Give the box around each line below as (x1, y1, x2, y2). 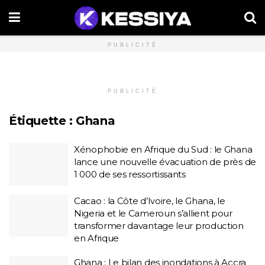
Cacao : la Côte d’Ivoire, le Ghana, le (74, 195, 225, 206)
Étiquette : (9, 114, 76, 128)
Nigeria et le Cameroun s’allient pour (74, 207, 232, 219)
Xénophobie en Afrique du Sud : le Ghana (74, 144, 253, 155)
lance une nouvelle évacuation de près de (74, 156, 256, 167)
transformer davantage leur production (74, 219, 244, 231)
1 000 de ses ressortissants (74, 169, 186, 180)
